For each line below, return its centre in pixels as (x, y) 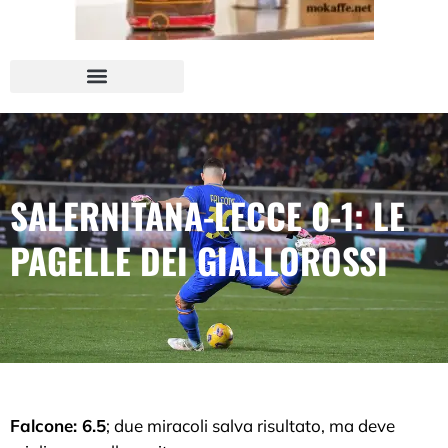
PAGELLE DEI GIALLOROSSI (199, 259)
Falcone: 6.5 (58, 425)
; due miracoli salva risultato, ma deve (250, 425)
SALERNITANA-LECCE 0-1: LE (207, 214)
